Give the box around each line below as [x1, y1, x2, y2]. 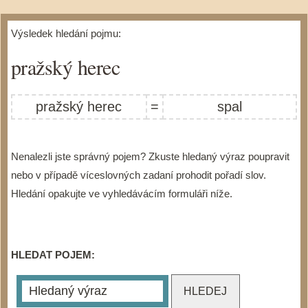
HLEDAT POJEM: [10, 249, 95, 261]
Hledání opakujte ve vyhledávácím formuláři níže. [10, 188, 232, 199]
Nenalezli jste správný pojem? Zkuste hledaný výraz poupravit [10, 151, 289, 162]
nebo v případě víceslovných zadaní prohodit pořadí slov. [10, 169, 266, 181]
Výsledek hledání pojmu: [10, 27, 121, 39]
